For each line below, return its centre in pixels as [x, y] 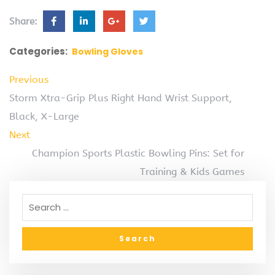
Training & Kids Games [192, 171]
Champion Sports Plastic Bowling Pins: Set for [138, 153]
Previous [29, 79]
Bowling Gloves [107, 51]
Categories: [38, 51]
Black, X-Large [44, 116]
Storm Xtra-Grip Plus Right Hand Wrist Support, [121, 98]
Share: [25, 21]
